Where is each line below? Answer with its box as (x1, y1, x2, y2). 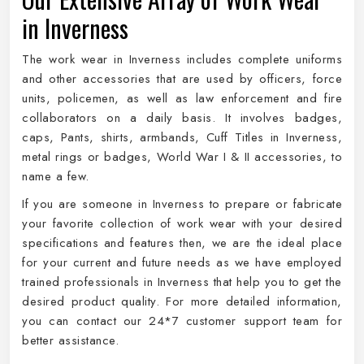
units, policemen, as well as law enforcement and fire (22, 89, 342, 107)
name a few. (22, 167, 89, 185)
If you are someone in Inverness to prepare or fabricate (22, 195, 342, 213)
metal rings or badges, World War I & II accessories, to (22, 148, 342, 166)
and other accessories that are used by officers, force (22, 70, 342, 88)
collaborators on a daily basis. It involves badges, (22, 109, 342, 127)
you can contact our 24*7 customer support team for (22, 312, 342, 330)
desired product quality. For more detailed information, (22, 292, 342, 310)
